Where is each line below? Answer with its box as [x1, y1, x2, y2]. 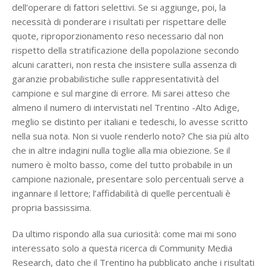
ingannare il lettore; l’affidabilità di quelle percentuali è [12, 187, 231, 199]
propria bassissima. [12, 201, 91, 213]
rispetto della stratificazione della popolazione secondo [12, 44, 239, 56]
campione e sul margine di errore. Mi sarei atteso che [12, 87, 230, 99]
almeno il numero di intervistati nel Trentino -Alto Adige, [12, 101, 240, 113]
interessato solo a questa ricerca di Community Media [12, 242, 232, 254]
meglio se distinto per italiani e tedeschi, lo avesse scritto [12, 116, 248, 128]
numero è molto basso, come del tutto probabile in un [12, 159, 232, 170]
